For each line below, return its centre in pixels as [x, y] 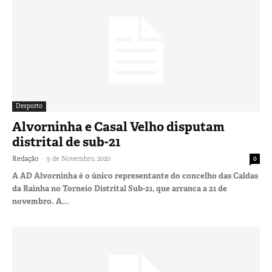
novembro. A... [41, 201]
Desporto [29, 106]
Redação [25, 158]
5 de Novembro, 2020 [79, 158]
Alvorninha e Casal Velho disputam [118, 127]
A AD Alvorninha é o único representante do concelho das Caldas [135, 175]
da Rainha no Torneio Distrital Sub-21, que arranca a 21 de [120, 188]
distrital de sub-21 [66, 142]
